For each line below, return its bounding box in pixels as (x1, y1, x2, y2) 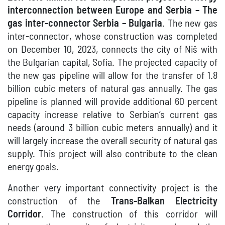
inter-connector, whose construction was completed (8, 32, 217, 42)
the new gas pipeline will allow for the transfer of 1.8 (8, 71, 217, 81)
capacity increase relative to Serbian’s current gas (8, 110, 217, 121)
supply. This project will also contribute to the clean (8, 149, 217, 160)
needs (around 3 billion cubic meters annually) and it (8, 123, 217, 134)
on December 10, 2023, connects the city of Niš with (8, 45, 217, 55)
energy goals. (8, 162, 59, 173)
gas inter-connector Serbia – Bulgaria (8, 19, 163, 29)
